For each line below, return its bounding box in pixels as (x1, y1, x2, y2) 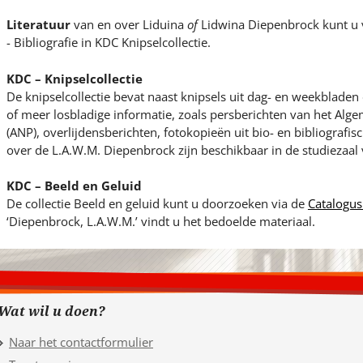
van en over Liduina (70, 16, 187, 33)
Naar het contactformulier (9, 333, 153, 350)
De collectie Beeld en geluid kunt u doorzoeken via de (6, 195, 308, 212)
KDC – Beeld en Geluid (6, 177, 142, 194)
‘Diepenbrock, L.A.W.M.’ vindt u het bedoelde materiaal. (6, 213, 315, 230)
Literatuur (6, 16, 70, 33)
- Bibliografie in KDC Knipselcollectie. (6, 34, 211, 51)
